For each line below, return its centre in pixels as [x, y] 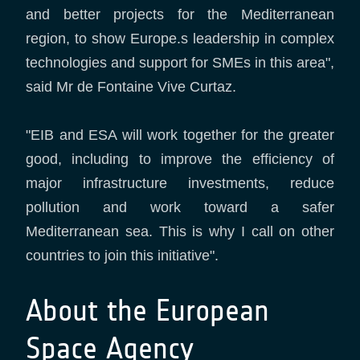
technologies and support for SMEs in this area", [180, 63]
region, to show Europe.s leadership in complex [180, 39]
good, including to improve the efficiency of [180, 159]
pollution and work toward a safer [180, 207]
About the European [147, 311]
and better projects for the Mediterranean [180, 14]
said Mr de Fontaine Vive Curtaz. [131, 87]
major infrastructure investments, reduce [180, 183]
